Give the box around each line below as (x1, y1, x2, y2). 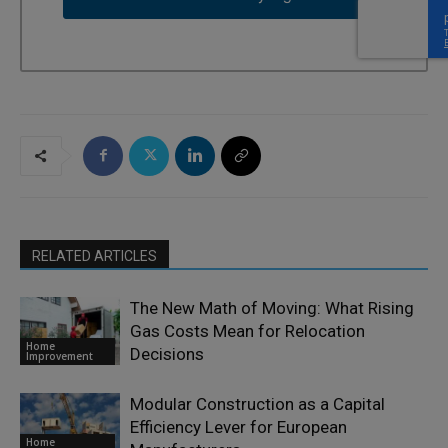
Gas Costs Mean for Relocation (130, 320, 365, 341)
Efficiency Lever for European (130, 416, 347, 437)
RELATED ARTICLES (32, 247, 157, 264)
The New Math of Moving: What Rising (130, 297, 414, 318)
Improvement (26, 349, 93, 364)
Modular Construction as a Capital (130, 393, 385, 414)
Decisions (130, 343, 204, 364)
